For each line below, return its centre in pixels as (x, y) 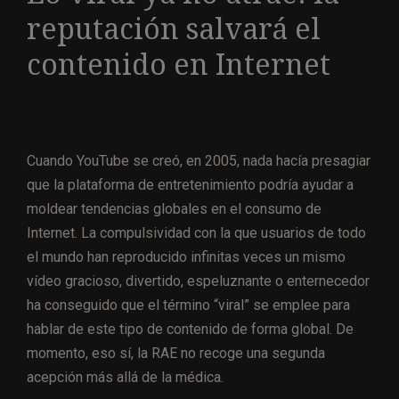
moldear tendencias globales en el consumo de (174, 209)
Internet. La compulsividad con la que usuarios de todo (196, 233)
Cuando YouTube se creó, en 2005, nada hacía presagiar (199, 161)
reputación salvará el (174, 29)
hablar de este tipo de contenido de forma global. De (190, 330)
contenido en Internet (179, 65)
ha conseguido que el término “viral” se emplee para (188, 305)
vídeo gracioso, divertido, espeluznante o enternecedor (198, 281)
